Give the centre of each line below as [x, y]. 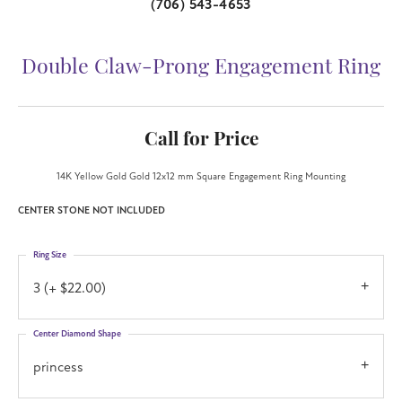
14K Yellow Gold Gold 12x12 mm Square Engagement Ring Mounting [201, 176]
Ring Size [50, 254]
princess [58, 367]
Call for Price [201, 140]
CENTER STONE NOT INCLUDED [92, 210]
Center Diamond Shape [77, 333]
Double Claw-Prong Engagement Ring [201, 68]
